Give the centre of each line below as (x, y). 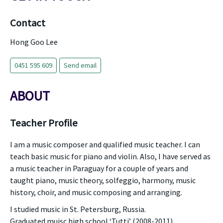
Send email (80, 65)
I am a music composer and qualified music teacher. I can (105, 144)
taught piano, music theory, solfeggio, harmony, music (103, 180)
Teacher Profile (44, 123)
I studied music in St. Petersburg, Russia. (78, 209)
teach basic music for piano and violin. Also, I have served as (110, 156)
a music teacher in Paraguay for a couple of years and (99, 168)
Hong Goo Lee (34, 42)
